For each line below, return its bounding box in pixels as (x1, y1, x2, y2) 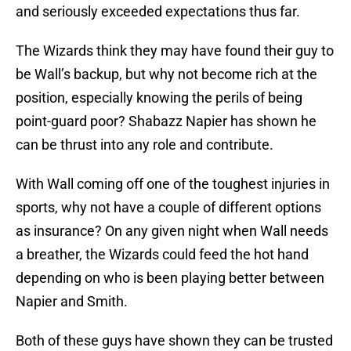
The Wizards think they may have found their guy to (16, 42, 334, 60)
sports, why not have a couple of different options (16, 199, 321, 216)
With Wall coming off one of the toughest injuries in (16, 175, 330, 193)
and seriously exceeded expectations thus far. (16, 3, 300, 20)
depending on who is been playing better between (16, 270, 324, 287)
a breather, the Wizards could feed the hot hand (16, 246, 309, 263)
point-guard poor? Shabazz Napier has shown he (16, 113, 317, 130)
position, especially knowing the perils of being (16, 89, 302, 107)
